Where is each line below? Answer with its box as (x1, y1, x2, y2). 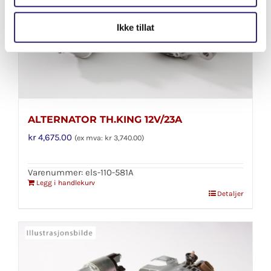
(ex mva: (74, 134, 105, 143)
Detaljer (217, 189, 243, 198)
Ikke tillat (117, 22, 154, 33)
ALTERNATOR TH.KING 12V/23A (28, 114, 182, 126)
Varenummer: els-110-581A (28, 167, 134, 178)
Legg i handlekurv (36, 178, 95, 188)
